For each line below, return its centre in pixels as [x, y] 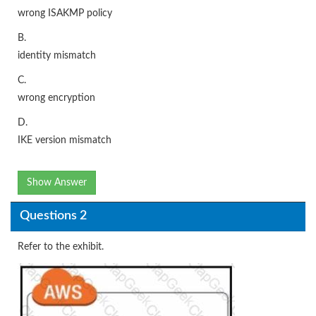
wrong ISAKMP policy [65, 13]
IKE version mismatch [65, 140]
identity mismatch [57, 55]
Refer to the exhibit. [61, 247]
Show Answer [57, 182]
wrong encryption [56, 98]
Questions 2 [53, 216]
